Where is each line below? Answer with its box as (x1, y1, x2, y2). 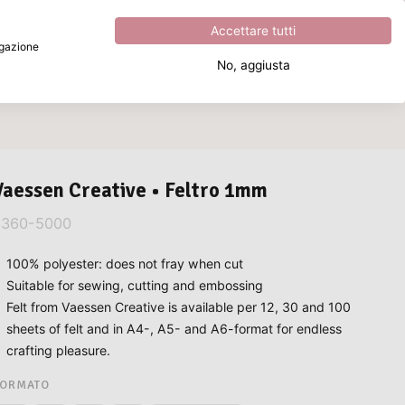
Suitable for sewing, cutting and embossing (5, 277, 263, 293)
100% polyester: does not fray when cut (5, 255, 243, 271)
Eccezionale (160, 5, 244, 24)
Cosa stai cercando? (26, 67, 147, 82)
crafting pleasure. (5, 342, 110, 358)
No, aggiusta (216, 58, 290, 72)
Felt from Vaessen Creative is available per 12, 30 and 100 (5, 298, 351, 315)
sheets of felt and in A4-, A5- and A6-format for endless (5, 320, 342, 336)
